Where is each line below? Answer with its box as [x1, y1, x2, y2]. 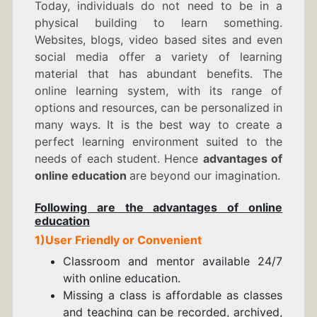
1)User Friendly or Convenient [34, 233, 204, 248]
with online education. [62, 271, 180, 286]
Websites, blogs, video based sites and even [34, 33, 283, 47]
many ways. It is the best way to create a [34, 117, 283, 132]
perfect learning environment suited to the [34, 134, 283, 149]
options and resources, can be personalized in [34, 100, 283, 115]
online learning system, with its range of [34, 83, 283, 98]
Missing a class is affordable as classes [62, 288, 283, 303]
